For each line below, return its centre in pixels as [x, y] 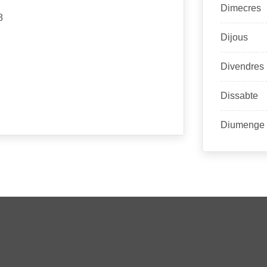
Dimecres [240, 8]
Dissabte [239, 96]
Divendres [242, 66]
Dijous [234, 37]
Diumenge [242, 125]
